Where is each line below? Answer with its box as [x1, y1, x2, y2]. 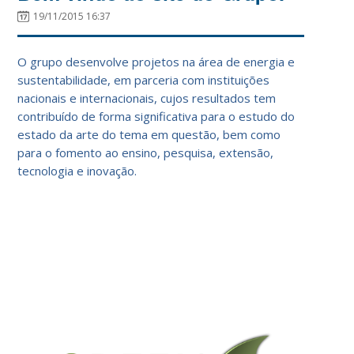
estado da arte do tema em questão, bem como [17, 126, 281, 142]
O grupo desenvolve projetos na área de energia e [17, 53, 296, 70]
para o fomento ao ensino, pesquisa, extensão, [17, 144, 274, 160]
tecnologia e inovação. [17, 162, 137, 179]
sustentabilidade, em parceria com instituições [17, 71, 270, 88]
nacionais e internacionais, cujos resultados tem [17, 89, 277, 106]
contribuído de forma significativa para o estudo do [17, 107, 296, 124]
